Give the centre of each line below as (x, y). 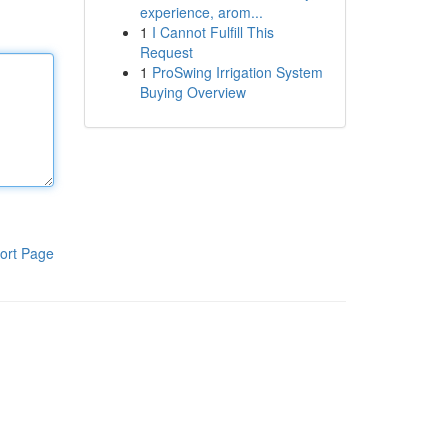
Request (166, 52)
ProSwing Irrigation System (237, 72)
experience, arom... (201, 12)
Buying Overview (192, 92)
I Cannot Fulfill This (212, 32)
